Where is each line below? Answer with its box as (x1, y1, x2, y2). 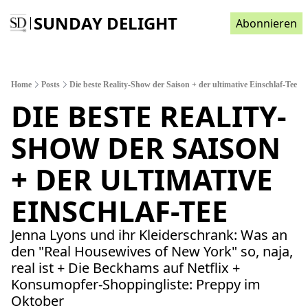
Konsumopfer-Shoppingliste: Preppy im (11, 275, 261, 294)
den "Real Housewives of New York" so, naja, (11, 242, 293, 261)
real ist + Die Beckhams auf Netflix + (11, 258, 240, 277)
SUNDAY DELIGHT (34, 12, 177, 34)
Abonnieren (236, 16, 297, 31)
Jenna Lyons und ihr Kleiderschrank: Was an (11, 225, 287, 244)
